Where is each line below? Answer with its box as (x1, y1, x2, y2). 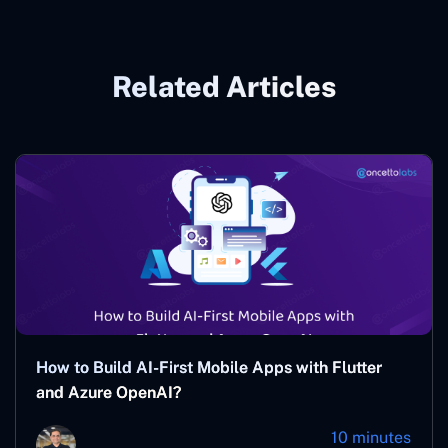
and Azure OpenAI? (36, 382, 181, 402)
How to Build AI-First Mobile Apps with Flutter (36, 357, 382, 377)
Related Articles (112, 69, 336, 103)
